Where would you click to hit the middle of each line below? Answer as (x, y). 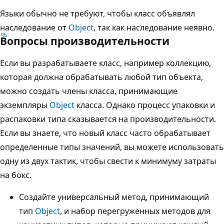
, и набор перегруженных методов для (135, 211)
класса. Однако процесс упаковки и (145, 105)
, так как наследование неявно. (154, 27)
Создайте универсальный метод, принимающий (114, 197)
